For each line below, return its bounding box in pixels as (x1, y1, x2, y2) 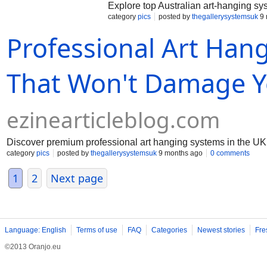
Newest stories (197, 226, 245, 234)
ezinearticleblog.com (7, 105, 220, 135)
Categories (151, 226, 187, 234)
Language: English (5, 226, 66, 234)
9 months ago (157, 149, 203, 157)
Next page (51, 171, 103, 185)
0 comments (210, 149, 250, 157)
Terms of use (76, 226, 117, 234)
